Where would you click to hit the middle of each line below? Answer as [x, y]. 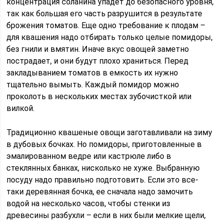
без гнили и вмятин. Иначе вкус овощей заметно [98, 49]
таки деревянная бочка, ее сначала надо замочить [100, 192]
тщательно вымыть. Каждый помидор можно [93, 85]
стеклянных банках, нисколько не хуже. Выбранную [103, 168]
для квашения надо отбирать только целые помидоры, [110, 37]
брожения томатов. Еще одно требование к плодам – [106, 25]
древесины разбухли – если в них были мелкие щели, [106, 215]
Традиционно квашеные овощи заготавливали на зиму [110, 132]
